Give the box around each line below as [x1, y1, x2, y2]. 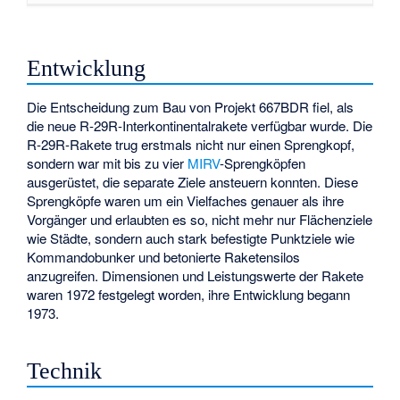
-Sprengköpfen [220, 153, 306, 172]
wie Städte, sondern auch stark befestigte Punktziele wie [27, 228, 355, 247]
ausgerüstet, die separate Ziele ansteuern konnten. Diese [27, 171, 359, 191]
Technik [27, 357, 103, 384]
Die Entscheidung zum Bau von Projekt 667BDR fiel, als [27, 96, 354, 116]
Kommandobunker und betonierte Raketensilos [27, 246, 301, 266]
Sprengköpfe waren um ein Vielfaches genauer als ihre [27, 190, 345, 210]
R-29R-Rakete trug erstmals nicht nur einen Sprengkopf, [27, 134, 355, 154]
